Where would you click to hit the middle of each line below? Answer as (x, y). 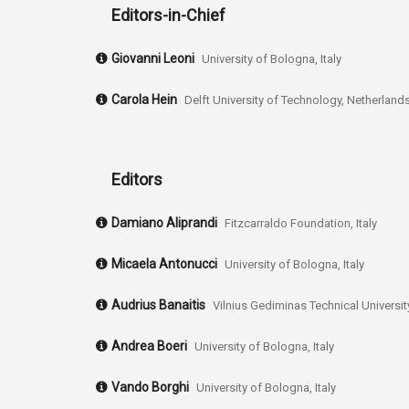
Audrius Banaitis (158, 304)
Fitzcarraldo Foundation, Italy (301, 223)
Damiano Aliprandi (164, 222)
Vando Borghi (150, 387)
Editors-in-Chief (168, 15)
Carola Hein (144, 99)
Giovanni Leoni (153, 58)
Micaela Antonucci (164, 263)
